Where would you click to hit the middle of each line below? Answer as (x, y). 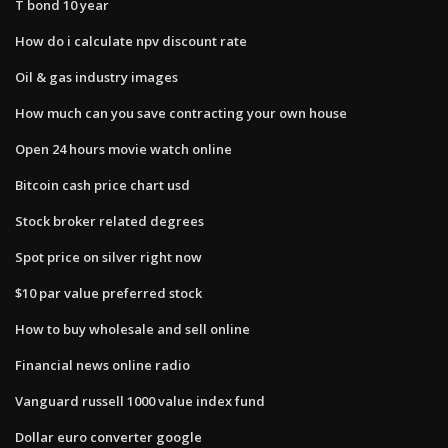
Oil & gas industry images (96, 76)
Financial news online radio (102, 364)
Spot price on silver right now (108, 256)
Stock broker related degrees (109, 220)
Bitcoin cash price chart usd (102, 184)
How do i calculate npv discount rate (131, 40)
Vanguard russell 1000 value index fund (140, 400)
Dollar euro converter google (108, 436)
